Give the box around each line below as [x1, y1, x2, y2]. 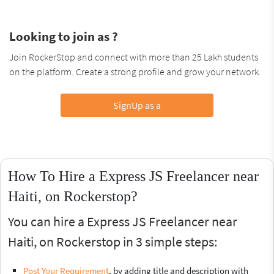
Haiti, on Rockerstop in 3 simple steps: [8, 232, 217, 250]
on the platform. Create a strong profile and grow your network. [9, 65, 261, 78]
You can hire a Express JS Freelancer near [8, 212, 237, 230]
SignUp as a [113, 98, 161, 111]
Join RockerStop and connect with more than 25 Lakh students [9, 50, 258, 63]
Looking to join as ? [9, 28, 118, 45]
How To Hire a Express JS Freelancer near [8, 168, 259, 184]
